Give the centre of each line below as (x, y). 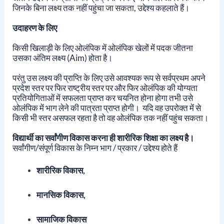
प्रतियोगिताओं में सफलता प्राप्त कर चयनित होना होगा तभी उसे (102, 97)
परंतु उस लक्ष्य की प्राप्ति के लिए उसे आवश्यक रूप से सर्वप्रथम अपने (109, 77)
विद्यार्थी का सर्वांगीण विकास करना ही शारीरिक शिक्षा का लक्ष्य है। (103, 137)
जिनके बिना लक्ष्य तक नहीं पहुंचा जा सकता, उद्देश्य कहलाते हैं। (101, 7)
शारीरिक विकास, (61, 170)
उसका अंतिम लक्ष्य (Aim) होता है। (62, 57)
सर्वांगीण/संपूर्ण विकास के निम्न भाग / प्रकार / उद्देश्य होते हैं (95, 147)
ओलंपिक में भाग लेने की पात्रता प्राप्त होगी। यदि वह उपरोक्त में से (106, 107)
